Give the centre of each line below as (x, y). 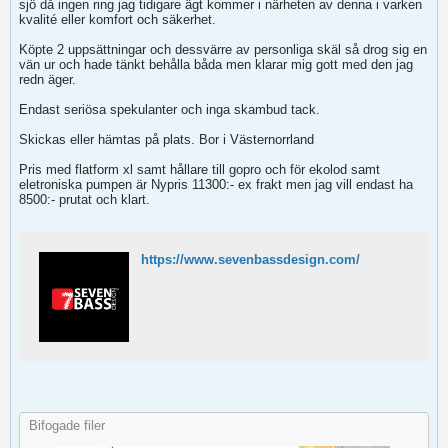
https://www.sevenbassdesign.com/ (250, 259)
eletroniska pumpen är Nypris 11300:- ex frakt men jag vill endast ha (216, 184)
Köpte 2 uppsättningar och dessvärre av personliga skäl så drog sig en (223, 49)
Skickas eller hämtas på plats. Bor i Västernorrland (166, 139)
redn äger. (47, 79)
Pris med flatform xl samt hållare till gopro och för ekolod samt (199, 169)
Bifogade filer (67, 425)
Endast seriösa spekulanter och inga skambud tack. (169, 109)
